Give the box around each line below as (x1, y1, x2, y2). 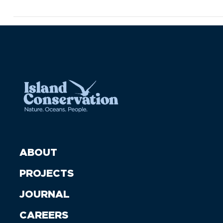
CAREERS (19, 210, 69, 221)
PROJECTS (19, 168, 74, 179)
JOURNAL (19, 189, 70, 200)
